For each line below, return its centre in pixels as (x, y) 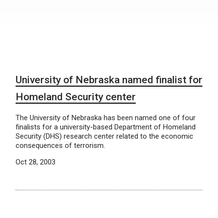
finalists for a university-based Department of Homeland (106, 127)
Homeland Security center (76, 97)
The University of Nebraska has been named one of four (106, 118)
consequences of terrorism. (60, 145)
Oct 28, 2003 (36, 162)
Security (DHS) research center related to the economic (104, 136)
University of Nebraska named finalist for (109, 80)
